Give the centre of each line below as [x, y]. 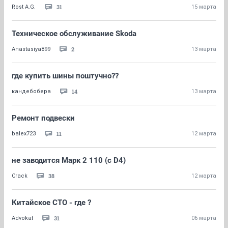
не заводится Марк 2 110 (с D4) [69, 160]
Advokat [22, 218]
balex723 [24, 134]
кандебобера [31, 91]
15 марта [204, 7]
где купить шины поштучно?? [65, 76]
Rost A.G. [24, 7]
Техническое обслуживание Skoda [74, 34]
